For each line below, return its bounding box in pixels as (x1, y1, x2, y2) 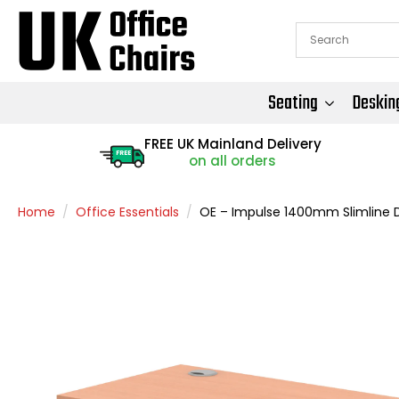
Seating (268, 86, 318, 119)
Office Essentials (76, 202, 179, 221)
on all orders (189, 151, 277, 170)
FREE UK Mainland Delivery (143, 134, 322, 153)
